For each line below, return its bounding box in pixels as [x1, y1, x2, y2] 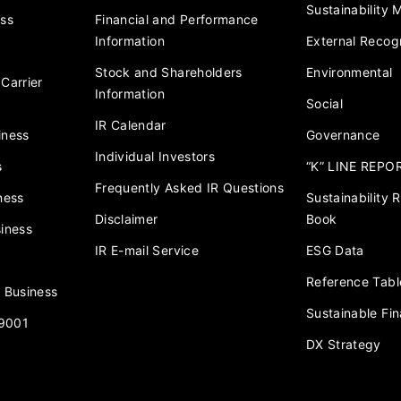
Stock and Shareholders [95, 64, 243, 81]
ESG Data [306, 243, 364, 259]
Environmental [306, 64, 393, 81]
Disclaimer [95, 211, 158, 227]
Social [306, 96, 344, 112]
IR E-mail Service [95, 243, 199, 259]
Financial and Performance [95, 12, 259, 28]
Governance [306, 127, 380, 143]
